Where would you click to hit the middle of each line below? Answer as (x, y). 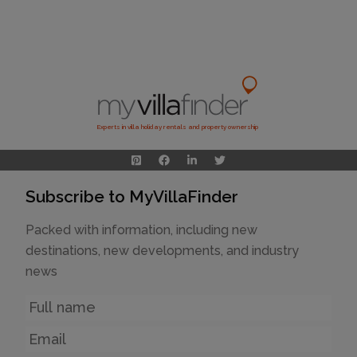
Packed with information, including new (141, 229)
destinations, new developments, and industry (162, 250)
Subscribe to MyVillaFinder (132, 196)
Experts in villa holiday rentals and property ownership (177, 127)
